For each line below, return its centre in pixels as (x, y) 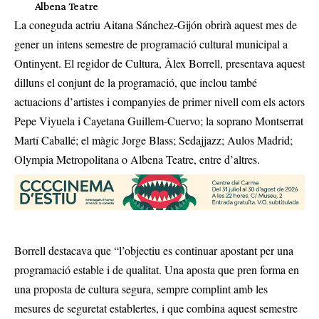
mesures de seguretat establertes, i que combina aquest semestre (156, 308)
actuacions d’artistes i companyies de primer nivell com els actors (159, 101)
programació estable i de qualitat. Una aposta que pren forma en (157, 270)
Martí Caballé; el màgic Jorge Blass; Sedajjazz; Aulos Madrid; (153, 140)
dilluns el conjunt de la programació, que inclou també (136, 82)
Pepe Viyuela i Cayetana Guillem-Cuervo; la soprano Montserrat (159, 121)
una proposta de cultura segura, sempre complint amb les (141, 289)
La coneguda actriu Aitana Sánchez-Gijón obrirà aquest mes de (156, 25)
